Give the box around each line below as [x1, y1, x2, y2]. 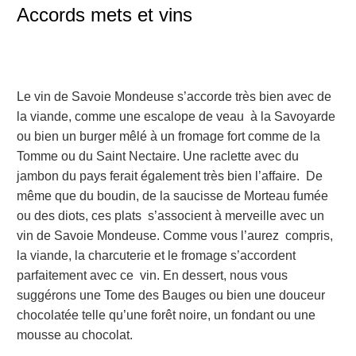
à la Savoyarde [250, 110, 335, 124]
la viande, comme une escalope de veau [17, 110, 247, 124]
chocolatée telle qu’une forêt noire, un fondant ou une [17, 308, 315, 323]
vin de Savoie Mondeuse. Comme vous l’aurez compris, [17, 229, 333, 243]
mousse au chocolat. [17, 328, 133, 342]
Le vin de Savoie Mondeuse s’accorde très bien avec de [17, 90, 331, 104]
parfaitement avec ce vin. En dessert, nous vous [17, 269, 288, 283]
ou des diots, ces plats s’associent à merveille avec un [17, 209, 324, 223]
